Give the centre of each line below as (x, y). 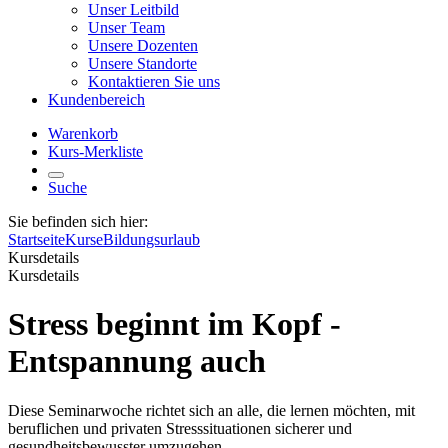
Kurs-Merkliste (95, 151)
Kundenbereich (96, 99)
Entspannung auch (137, 361)
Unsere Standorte (142, 63)
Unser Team (126, 27)
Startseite (36, 239)
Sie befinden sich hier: (78, 221)
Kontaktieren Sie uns (154, 81)
